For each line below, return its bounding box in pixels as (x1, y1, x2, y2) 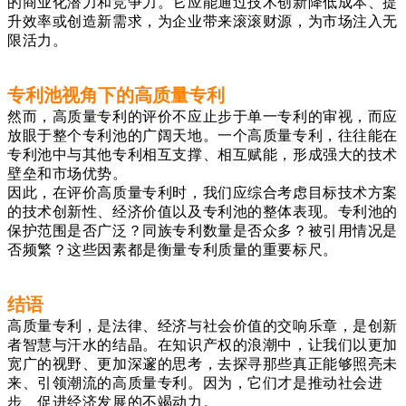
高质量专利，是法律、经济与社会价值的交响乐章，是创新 (7, 318, 399, 334)
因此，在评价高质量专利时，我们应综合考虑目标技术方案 (7, 185, 399, 201)
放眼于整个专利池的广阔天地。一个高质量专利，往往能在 (7, 128, 399, 144)
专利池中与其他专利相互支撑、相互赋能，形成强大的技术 (7, 147, 399, 163)
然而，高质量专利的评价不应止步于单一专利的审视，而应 (7, 109, 399, 125)
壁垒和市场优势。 (7, 166, 128, 182)
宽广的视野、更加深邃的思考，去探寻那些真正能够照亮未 (7, 356, 399, 372)
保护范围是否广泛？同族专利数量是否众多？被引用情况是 (7, 223, 399, 239)
